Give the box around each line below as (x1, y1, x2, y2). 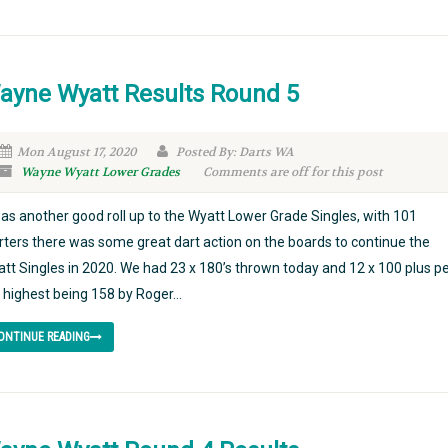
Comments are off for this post (202, 164, 383, 180)
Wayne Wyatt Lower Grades (20, 164, 180, 180)
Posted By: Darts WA (172, 144, 294, 160)
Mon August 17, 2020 (16, 144, 137, 160)
